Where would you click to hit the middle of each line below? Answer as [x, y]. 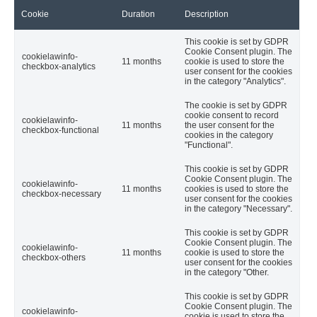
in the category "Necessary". [238, 208]
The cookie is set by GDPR [236, 105]
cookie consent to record [232, 115]
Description [207, 14]
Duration [138, 14]
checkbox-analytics [59, 66]
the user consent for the [230, 125]
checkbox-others [54, 257]
